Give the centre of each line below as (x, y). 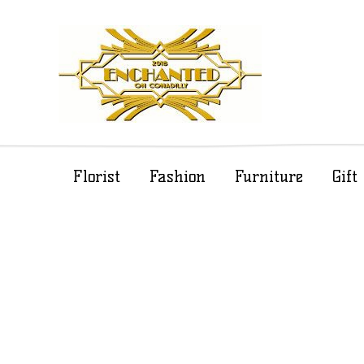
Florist (97, 176)
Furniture (269, 176)
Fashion (178, 176)
